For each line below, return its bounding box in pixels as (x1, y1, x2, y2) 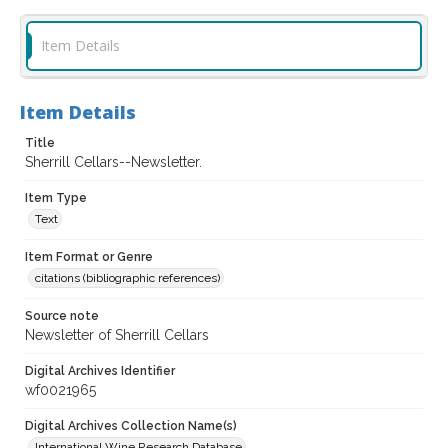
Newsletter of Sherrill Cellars (25, 327, 209, 344)
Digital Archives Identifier (25, 364, 175, 379)
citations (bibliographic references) (35, 271, 220, 286)
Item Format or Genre (25, 250, 153, 265)
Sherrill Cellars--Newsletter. (25, 154, 202, 171)
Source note (25, 309, 99, 324)
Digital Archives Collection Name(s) (25, 419, 237, 434)
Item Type (25, 191, 87, 206)
